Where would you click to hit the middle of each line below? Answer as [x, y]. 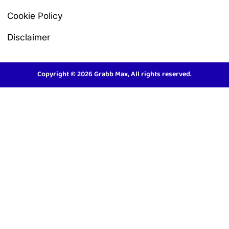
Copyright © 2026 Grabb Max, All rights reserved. [114, 74]
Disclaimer [29, 37]
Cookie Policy [35, 16]
